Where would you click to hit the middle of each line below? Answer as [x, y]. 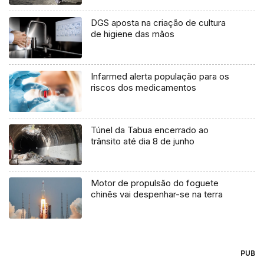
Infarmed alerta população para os [160, 76]
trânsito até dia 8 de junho [143, 141]
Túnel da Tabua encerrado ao [150, 130]
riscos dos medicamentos [144, 87]
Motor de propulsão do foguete [155, 183]
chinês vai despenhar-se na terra [157, 194]
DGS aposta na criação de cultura [159, 22]
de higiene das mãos [139, 34]
